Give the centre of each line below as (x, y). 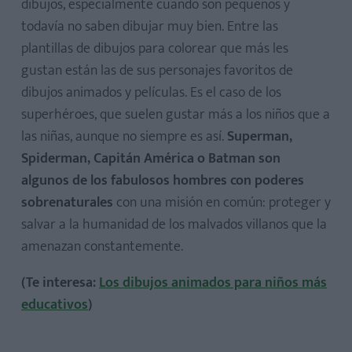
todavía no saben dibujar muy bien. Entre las (150, 27)
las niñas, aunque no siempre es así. (124, 137)
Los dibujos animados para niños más (213, 283)
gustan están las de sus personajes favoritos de (157, 71)
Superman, (260, 137)
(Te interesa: (60, 283)
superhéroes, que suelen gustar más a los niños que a (176, 115)
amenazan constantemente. (104, 247)
